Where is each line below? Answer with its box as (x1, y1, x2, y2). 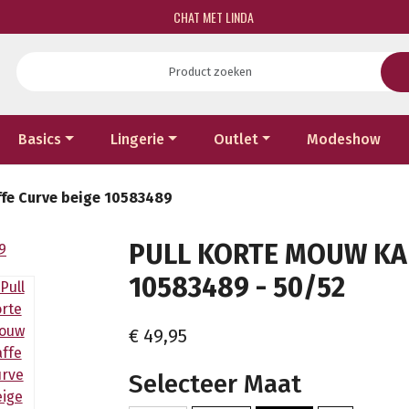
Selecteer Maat (129, 368, 301, 399)
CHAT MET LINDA (171, 7, 255, 26)
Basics (18, 130, 62, 148)
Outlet (213, 130, 258, 148)
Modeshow (307, 130, 382, 148)
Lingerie (110, 130, 165, 148)
